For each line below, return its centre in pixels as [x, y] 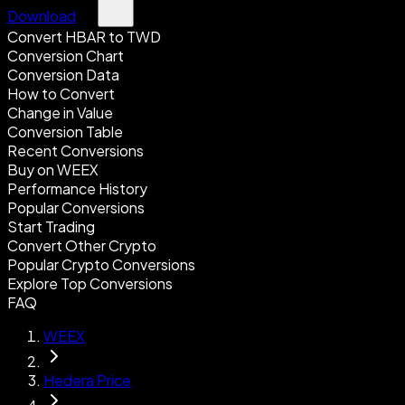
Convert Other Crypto [82, 245]
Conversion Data [63, 75]
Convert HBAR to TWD [84, 37]
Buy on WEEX [53, 170]
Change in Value [60, 113]
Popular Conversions [76, 207]
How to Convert [61, 94]
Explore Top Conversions [90, 283]
